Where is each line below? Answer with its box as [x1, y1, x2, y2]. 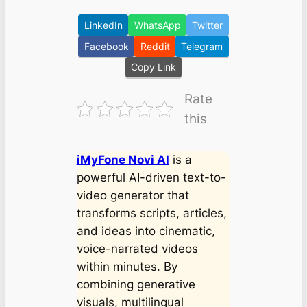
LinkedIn [84, 19, 123, 31]
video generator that [76, 188, 189, 203]
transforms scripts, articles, [76, 206, 227, 221]
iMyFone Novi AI [76, 153, 169, 167]
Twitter [192, 19, 223, 31]
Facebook [84, 40, 129, 52]
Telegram [181, 40, 223, 52]
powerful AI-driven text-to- [76, 171, 226, 185]
